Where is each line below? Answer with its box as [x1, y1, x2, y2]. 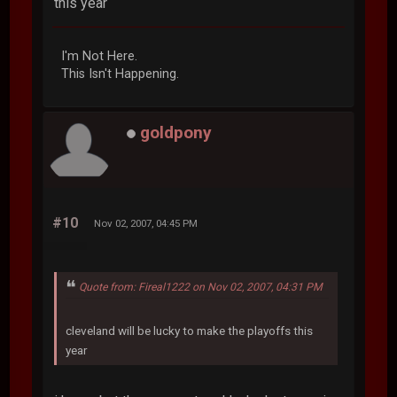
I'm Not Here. [61, 48, 138, 64]
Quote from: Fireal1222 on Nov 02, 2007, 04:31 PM [79, 280, 323, 293]
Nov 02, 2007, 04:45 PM [94, 216, 198, 230]
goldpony [140, 122, 213, 144]
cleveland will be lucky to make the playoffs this [66, 323, 314, 338]
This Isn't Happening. [61, 66, 180, 82]
